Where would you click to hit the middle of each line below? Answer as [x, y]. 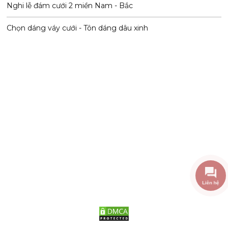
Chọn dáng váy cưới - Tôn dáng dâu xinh [78, 28]
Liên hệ [210, 183]
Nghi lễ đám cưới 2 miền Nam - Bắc [70, 6]
